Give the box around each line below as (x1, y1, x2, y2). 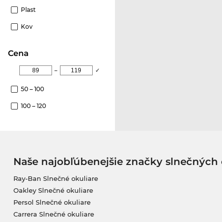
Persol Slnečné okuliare (13, 198, 91, 206)
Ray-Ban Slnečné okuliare (13, 174, 98, 182)
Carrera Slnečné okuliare (13, 210, 94, 218)
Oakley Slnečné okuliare (13, 186, 93, 194)
